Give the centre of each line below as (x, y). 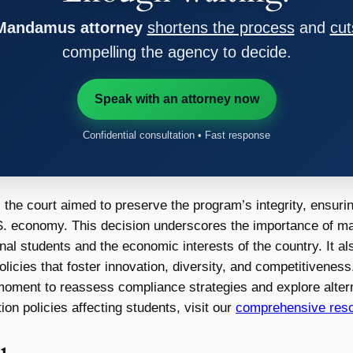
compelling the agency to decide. (176, 52)
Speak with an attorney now (176, 98)
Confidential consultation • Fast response (176, 135)
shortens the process (221, 27)
